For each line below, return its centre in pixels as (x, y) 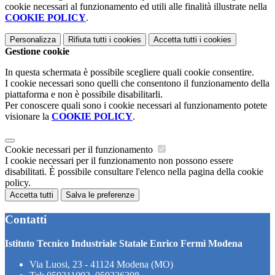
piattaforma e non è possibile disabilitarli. (84, 95)
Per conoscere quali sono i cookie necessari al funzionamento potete (136, 106)
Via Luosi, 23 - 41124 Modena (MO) (101, 264)
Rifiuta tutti (87, 40)
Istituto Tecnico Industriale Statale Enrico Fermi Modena (124, 243)
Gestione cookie (37, 52)
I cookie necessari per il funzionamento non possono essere (119, 161)
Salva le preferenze (100, 195)
